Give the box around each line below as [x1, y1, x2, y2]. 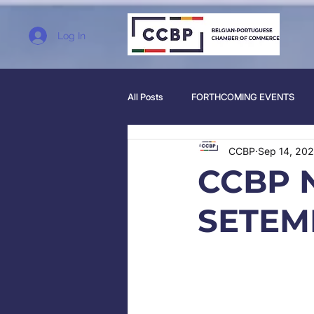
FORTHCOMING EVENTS [191, 91, 294, 102]
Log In [57, 29, 86, 41]
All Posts [128, 91, 163, 102]
